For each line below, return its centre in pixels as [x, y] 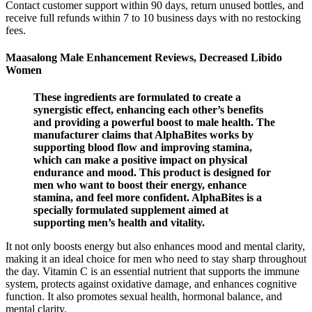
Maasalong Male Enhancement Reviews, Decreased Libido [144, 57]
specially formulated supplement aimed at [131, 210]
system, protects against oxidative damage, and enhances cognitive [151, 284]
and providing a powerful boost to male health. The [154, 123]
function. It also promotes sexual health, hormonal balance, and [144, 297]
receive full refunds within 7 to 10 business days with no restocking [153, 17]
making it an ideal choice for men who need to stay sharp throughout [156, 259]
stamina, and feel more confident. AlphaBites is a [148, 198]
